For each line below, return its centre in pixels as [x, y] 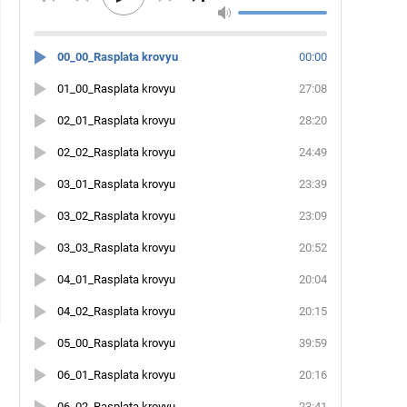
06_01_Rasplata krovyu [116, 375]
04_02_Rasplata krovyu [116, 311]
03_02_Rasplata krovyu [116, 216]
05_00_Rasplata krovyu [116, 343]
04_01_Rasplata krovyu [116, 279]
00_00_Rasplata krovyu [118, 57]
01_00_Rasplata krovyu [116, 89]
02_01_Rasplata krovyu [116, 120]
